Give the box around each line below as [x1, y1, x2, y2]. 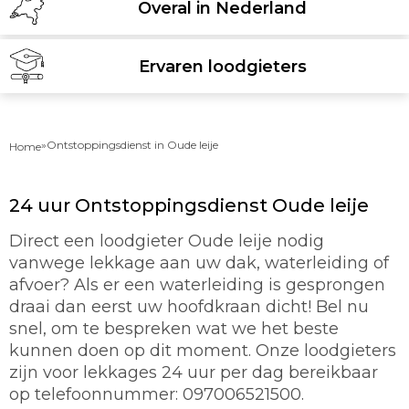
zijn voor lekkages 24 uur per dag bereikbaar [9, 362, 378, 383]
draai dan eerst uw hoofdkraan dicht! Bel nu [9, 297, 369, 317]
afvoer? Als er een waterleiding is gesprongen [9, 275, 385, 295]
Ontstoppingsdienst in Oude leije [47, 138, 218, 152]
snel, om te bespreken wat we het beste [9, 319, 339, 339]
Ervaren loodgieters [138, 56, 307, 77]
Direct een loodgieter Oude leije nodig [9, 231, 324, 251]
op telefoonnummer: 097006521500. [9, 384, 304, 404]
